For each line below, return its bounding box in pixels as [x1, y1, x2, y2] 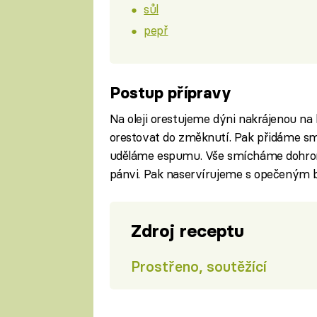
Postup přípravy [109, 82, 231, 103]
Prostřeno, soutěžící [130, 258, 267, 276]
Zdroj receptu [130, 219, 244, 242]
